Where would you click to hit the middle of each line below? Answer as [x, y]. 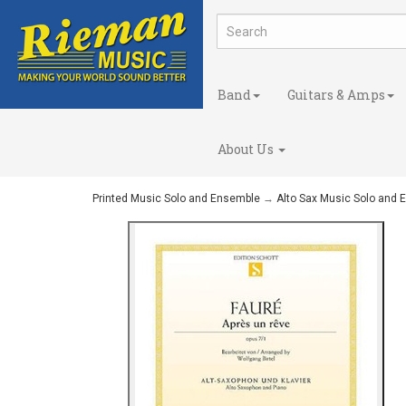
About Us [247, 149]
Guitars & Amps [336, 94]
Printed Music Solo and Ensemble [176, 198]
